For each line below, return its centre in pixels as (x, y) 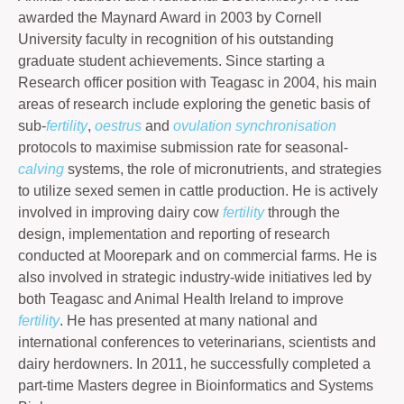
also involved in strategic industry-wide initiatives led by (195, 277)
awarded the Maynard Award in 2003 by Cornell (170, 18)
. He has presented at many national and (188, 321)
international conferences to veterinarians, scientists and (197, 342)
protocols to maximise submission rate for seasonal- (183, 147)
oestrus (118, 126)
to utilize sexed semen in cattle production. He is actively (198, 191)
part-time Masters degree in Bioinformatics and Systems (196, 386)
